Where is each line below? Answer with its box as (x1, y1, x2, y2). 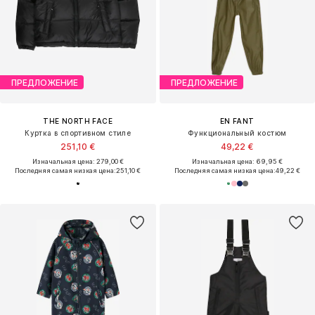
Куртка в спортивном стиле (25, 129, 131, 138)
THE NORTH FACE (43, 117, 113, 126)
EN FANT (219, 117, 255, 126)
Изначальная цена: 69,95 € (191, 157, 283, 166)
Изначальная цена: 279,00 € (32, 157, 124, 166)
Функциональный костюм (188, 129, 287, 138)
